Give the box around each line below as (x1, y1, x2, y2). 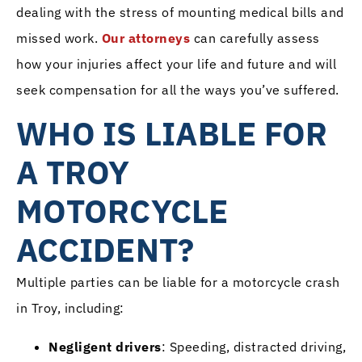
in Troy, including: (16, 299, 124, 316)
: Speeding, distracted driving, (161, 338, 346, 355)
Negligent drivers (48, 338, 162, 355)
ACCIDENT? (16, 228, 195, 271)
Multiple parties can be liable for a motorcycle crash (16, 273, 340, 290)
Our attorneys (101, 29, 190, 46)
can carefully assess (190, 29, 320, 46)
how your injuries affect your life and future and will (16, 55, 336, 72)
